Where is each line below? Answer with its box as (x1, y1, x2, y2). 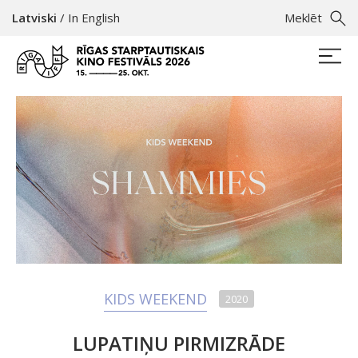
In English (68, 10, 120, 26)
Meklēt (284, 10, 322, 26)
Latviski (12, 10, 57, 26)
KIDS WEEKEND (104, 288, 207, 308)
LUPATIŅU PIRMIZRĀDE (73, 329, 285, 356)
